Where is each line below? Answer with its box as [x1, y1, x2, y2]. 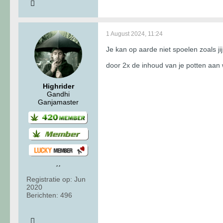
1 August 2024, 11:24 [106, 30, 163, 37]
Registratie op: [26, 175, 72, 184]
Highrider [42, 82, 74, 90]
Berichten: [26, 191, 58, 200]
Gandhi [47, 90, 70, 98]
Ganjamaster [38, 98, 79, 106]
